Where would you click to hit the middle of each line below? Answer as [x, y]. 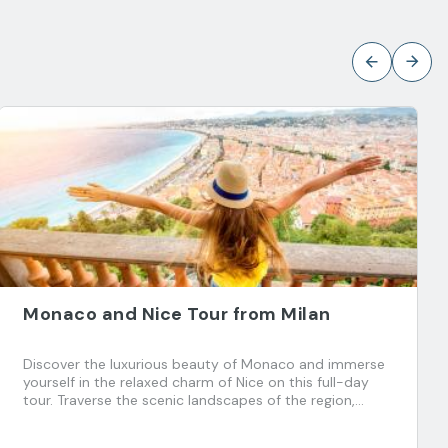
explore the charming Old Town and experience [178, 418]
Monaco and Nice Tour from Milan [177, 314]
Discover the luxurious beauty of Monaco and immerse [204, 364]
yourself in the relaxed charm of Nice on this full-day [196, 382]
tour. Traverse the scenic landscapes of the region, [189, 400]
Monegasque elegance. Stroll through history [171, 436]
